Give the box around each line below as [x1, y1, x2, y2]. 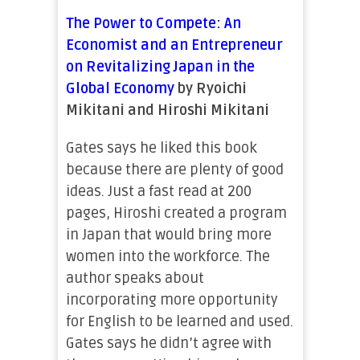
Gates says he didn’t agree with [65, 334, 272, 352]
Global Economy [65, 80, 174, 97]
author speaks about [65, 269, 204, 287]
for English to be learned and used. [65, 313, 293, 330]
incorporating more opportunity [65, 291, 278, 309]
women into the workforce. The [65, 247, 270, 265]
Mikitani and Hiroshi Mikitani [65, 101, 269, 119]
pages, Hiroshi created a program [65, 204, 287, 222]
